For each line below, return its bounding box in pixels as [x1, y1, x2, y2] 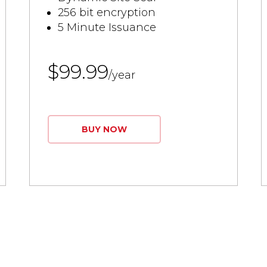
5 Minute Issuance [58, 21, 157, 34]
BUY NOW [82, 124, 128, 135]
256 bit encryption [58, 6, 156, 19]
